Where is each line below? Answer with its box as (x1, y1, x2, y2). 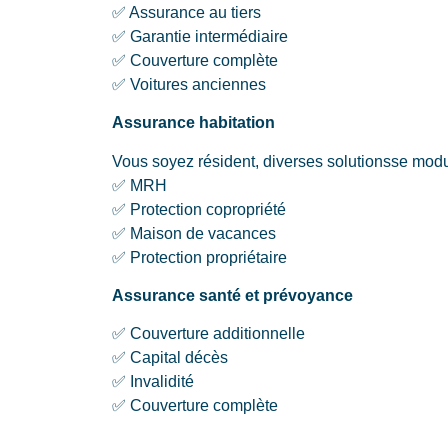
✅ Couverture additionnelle (112, 325, 305, 343)
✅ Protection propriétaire (112, 248, 287, 266)
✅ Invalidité (112, 373, 194, 391)
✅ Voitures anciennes (112, 75, 266, 93)
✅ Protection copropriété (112, 200, 286, 218)
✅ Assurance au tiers (112, 3, 261, 21)
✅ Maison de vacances (112, 224, 276, 242)
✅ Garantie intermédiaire (112, 27, 288, 45)
